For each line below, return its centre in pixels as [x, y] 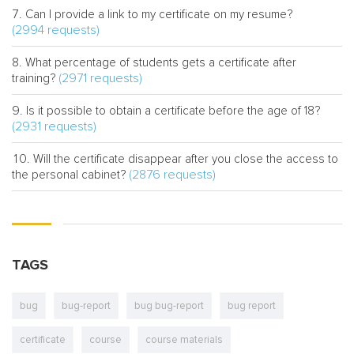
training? [34, 78]
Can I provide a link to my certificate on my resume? [159, 14]
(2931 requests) [54, 126]
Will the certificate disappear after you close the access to [186, 159]
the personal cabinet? [69, 175]
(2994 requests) [56, 30]
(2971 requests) [100, 78]
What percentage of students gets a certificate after [161, 62]
